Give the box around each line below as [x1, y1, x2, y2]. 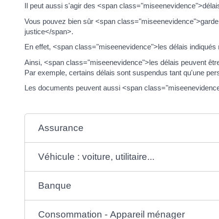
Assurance [38, 123, 84, 133]
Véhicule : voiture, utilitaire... [38, 152, 155, 162]
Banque [38, 180, 72, 191]
